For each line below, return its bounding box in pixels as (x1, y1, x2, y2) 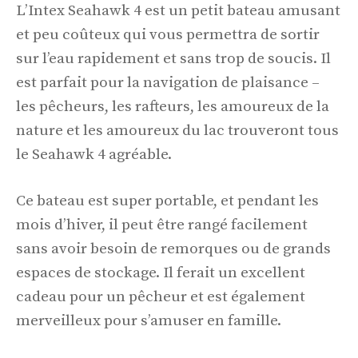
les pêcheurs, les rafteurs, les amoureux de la (16, 97, 329, 116)
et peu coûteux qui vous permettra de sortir (16, 25, 320, 44)
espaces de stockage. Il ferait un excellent (16, 264, 305, 283)
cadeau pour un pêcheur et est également (16, 288, 305, 307)
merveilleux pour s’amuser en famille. (16, 312, 281, 331)
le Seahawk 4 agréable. (16, 145, 172, 164)
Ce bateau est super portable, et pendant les (16, 192, 319, 211)
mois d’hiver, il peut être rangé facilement (16, 216, 308, 235)
